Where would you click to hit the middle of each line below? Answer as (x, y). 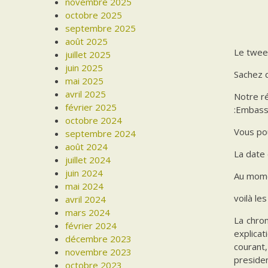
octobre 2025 (94, 15)
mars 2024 (88, 213)
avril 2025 (86, 94)
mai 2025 (85, 81)
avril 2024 (86, 200)
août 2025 (87, 42)
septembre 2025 (101, 28)
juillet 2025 (88, 55)
